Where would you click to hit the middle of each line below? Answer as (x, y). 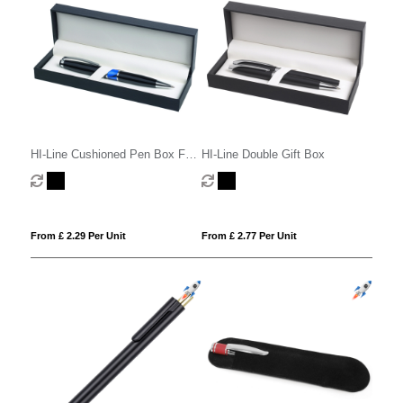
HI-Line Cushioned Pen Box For (112, 154)
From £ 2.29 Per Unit (78, 235)
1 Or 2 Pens (62, 171)
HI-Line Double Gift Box (263, 154)
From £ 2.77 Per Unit (249, 235)
